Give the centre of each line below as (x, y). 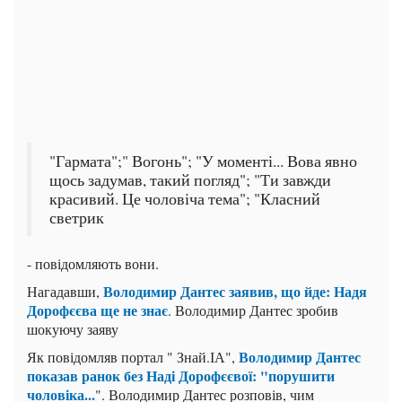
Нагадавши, (65, 292)
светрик (77, 218)
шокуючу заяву (73, 329)
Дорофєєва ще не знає (97, 310)
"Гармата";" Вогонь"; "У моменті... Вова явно (203, 162)
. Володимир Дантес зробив (253, 310)
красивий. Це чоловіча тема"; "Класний (185, 199)
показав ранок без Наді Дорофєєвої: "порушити (181, 376)
